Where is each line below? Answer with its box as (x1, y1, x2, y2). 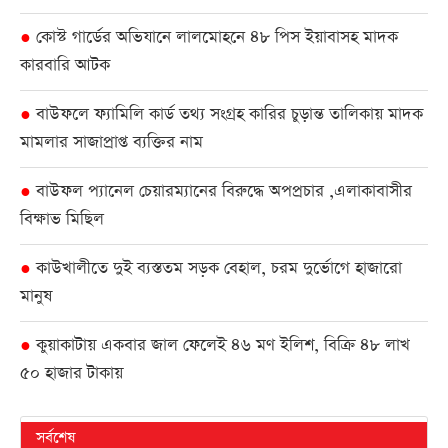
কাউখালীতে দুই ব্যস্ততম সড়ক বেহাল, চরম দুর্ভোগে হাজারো (31, 257, 402, 280)
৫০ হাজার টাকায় (20, 362, 123, 385)
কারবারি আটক (20, 54, 110, 77)
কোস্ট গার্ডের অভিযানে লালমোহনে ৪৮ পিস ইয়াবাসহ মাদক (31, 26, 398, 49)
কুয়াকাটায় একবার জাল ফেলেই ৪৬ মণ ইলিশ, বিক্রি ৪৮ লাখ (31, 334, 410, 357)
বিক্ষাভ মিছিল (20, 208, 104, 231)
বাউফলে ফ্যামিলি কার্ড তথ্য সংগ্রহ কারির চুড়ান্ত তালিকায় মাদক (31, 103, 423, 126)
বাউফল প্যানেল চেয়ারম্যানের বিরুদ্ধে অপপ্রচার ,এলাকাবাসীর (31, 180, 412, 203)
